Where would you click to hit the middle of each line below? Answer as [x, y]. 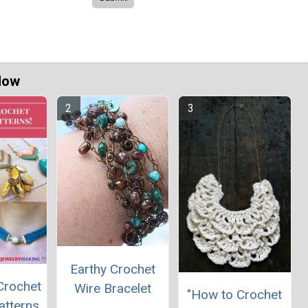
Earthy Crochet [112, 269]
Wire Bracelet [112, 288]
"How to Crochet [235, 295]
